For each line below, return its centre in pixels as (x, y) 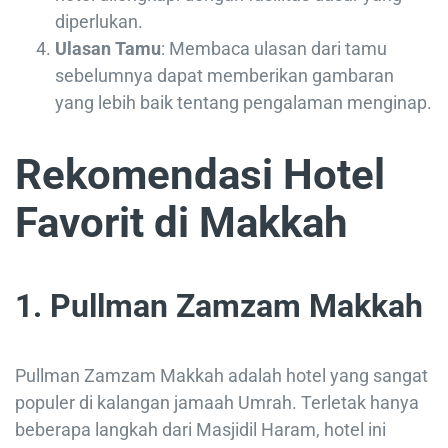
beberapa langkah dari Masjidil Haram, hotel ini (200, 429)
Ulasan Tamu (108, 49)
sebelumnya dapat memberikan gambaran (224, 76)
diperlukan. (99, 22)
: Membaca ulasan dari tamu (274, 49)
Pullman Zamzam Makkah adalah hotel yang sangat (221, 375)
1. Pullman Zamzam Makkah (219, 305)
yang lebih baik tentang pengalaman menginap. (243, 103)
